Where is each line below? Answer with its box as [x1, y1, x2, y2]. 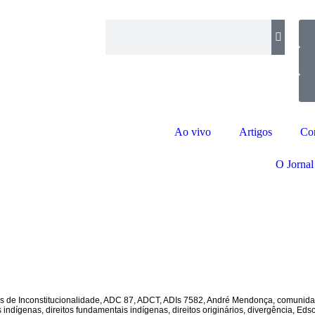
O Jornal [276, 158, 314, 170]
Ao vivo [174, 126, 211, 138]
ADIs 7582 [162, 295, 203, 305]
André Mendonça [206, 295, 273, 305]
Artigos [239, 126, 272, 138]
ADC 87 [103, 295, 134, 305]
